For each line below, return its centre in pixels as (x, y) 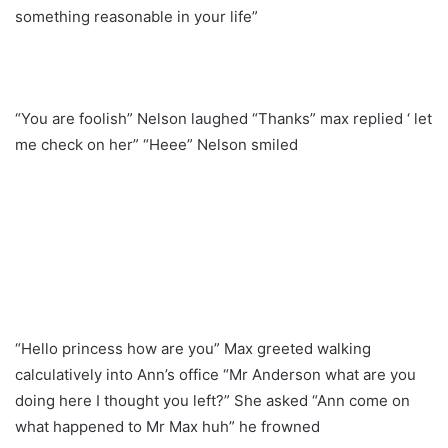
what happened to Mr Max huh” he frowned (167, 426)
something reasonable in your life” (136, 16)
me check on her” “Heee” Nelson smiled (156, 144)
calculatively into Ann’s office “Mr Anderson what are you (215, 374)
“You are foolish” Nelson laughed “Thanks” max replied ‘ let (223, 118)
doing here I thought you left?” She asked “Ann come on (212, 400)
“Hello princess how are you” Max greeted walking (193, 348)
